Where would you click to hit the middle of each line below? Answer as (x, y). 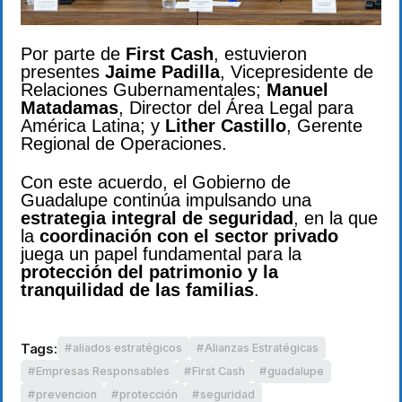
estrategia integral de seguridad (157, 218)
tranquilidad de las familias (137, 289)
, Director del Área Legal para (236, 108)
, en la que (336, 218)
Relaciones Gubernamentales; (144, 90)
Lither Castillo (226, 126)
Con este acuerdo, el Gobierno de (156, 182)
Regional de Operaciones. (124, 144)
